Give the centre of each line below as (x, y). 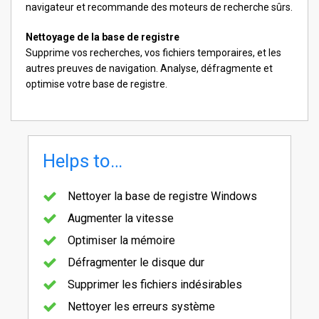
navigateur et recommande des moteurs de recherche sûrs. (159, 7)
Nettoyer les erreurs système (141, 307)
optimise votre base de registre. (96, 84)
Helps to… (83, 161)
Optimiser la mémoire (121, 241)
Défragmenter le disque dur (136, 263)
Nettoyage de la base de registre (103, 37)
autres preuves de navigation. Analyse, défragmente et (149, 69)
